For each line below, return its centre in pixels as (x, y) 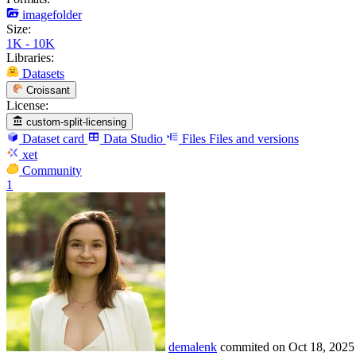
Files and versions (254, 139)
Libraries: (30, 57)
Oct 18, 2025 (321, 347)
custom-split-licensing (77, 122)
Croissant (48, 90)
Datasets (43, 73)
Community (52, 171)
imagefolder (52, 14)
